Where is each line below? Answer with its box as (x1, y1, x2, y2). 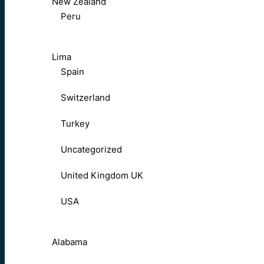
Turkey (61, 118, 90, 130)
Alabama (52, 236, 87, 248)
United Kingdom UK (61, 170, 143, 181)
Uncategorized (61, 144, 122, 156)
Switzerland (61, 92, 110, 104)
